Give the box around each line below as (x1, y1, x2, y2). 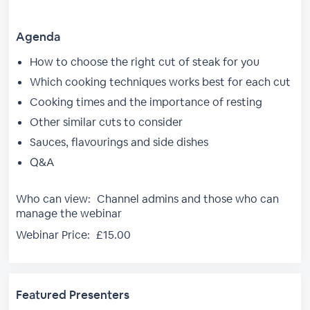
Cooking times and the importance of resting (30, 95, 263, 109)
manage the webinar (16, 206, 122, 221)
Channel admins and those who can (94, 192, 280, 206)
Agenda (16, 29, 61, 44)
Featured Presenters (16, 287, 130, 302)
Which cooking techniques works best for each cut (30, 75, 291, 89)
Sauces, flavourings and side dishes (30, 135, 209, 149)
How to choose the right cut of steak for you (30, 55, 260, 69)
